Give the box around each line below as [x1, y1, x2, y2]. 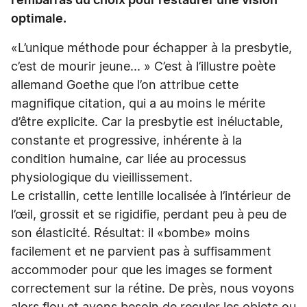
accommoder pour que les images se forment [11, 265, 273, 277]
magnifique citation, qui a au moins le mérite [11, 98, 265, 110]
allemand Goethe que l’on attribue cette [11, 79, 238, 92]
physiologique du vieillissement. [11, 172, 196, 184]
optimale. [11, 13, 66, 25]
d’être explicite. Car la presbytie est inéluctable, [11, 116, 283, 129]
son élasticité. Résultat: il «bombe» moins [11, 228, 249, 240]
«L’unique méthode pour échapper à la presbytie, [11, 42, 292, 55]
